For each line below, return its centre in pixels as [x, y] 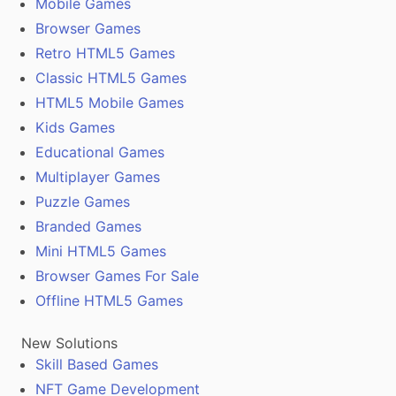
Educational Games [100, 152]
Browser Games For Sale [117, 276]
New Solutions [69, 343]
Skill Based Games [97, 365]
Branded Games [88, 227]
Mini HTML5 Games [101, 251]
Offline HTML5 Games [109, 301]
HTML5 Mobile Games [110, 103]
